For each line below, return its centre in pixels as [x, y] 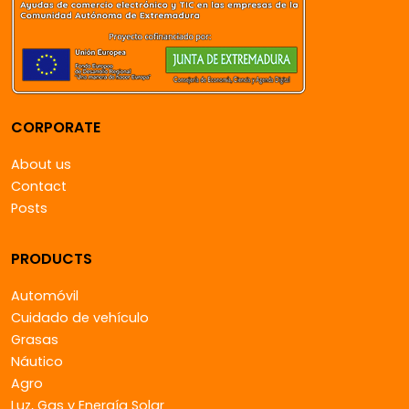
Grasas [35, 340]
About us [41, 164]
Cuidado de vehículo [80, 318]
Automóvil [45, 296]
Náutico [37, 362]
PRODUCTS [52, 259]
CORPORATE [56, 127]
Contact [39, 186]
